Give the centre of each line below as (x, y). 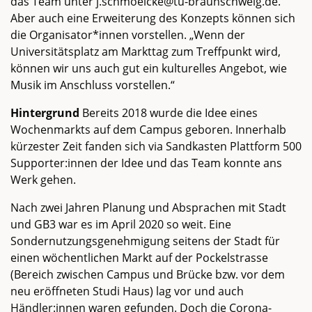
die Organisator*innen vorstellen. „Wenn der (128, 34)
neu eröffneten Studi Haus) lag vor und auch (127, 291)
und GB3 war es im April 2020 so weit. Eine (121, 224)
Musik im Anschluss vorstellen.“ (93, 85)
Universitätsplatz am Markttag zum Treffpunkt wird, (146, 51)
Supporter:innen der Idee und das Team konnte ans (146, 163)
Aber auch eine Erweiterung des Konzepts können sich (153, 18)
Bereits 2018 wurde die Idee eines (169, 112)
